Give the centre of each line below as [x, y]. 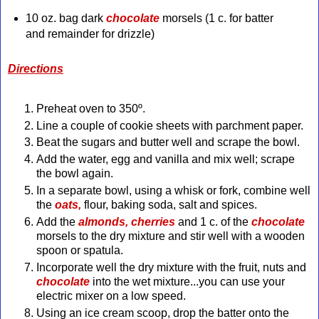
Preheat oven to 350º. [91, 108]
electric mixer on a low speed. [113, 296]
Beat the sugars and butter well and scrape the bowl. [168, 142]
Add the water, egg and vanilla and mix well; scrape [166, 159]
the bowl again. [75, 174]
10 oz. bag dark [66, 18]
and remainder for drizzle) [90, 33]
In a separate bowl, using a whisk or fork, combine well [173, 191]
